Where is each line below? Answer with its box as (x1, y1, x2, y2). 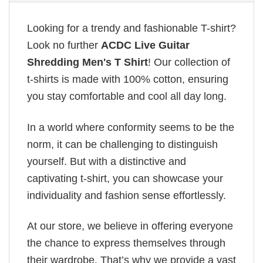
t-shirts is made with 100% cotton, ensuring (27, 73, 228, 86)
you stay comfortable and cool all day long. (27, 90, 227, 103)
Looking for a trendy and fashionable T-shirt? (27, 22, 236, 35)
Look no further (27, 39, 101, 52)
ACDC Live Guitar (101, 39, 190, 52)
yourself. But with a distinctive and (27, 155, 186, 167)
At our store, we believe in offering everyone (27, 220, 233, 232)
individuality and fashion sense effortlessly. (27, 189, 226, 201)
